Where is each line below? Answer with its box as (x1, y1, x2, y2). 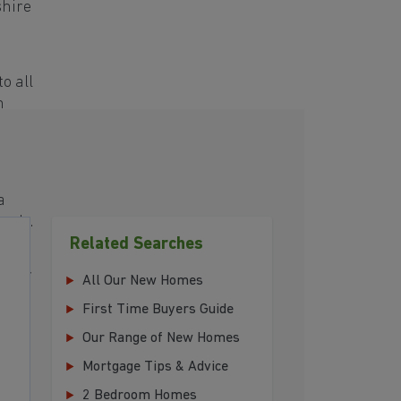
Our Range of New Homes (82, 331, 240, 346)
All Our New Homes (82, 274, 203, 289)
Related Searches (70, 236, 203, 254)
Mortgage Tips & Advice (82, 360, 228, 375)
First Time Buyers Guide (82, 303, 234, 318)
